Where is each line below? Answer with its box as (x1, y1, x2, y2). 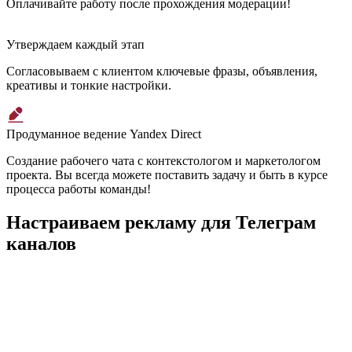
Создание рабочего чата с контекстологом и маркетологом (6, 153, 321, 167)
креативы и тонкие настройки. (6, 78, 171, 92)
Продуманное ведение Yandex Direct (6, 126, 201, 141)
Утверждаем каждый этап (6, 37, 145, 51)
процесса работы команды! (6, 181, 151, 196)
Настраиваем (6, 211, 125, 233)
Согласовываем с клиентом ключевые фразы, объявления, (6, 64, 317, 78)
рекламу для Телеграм (125, 211, 316, 233)
